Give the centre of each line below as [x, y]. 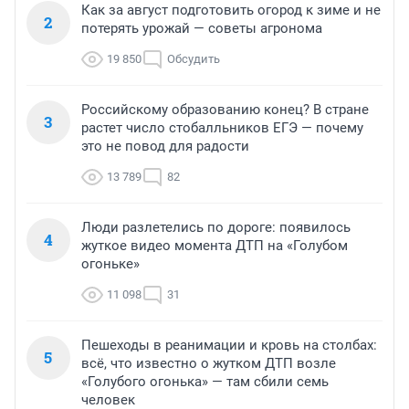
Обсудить [194, 59]
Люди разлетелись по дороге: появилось [216, 228]
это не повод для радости [165, 147]
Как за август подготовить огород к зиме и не [231, 10]
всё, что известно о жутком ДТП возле [209, 364]
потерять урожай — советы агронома [202, 29]
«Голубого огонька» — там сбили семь [205, 382]
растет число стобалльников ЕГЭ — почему [222, 128]
